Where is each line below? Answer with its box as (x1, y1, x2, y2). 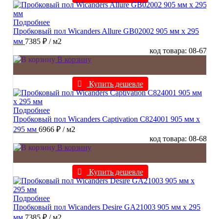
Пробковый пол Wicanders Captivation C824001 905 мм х (13, 115, 200, 124)
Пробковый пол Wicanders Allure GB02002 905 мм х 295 (13, 27, 199, 36)
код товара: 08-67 (150, 46, 207, 55)
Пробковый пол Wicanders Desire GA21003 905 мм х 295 (13, 203, 200, 212)
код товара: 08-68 (150, 134, 207, 143)
